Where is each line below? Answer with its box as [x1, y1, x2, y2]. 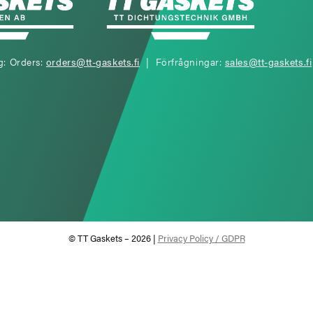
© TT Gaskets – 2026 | [68, 231, 158, 245]
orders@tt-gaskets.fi [45, 54, 140, 68]
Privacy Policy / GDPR [157, 231, 245, 245]
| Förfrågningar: [139, 54, 225, 68]
